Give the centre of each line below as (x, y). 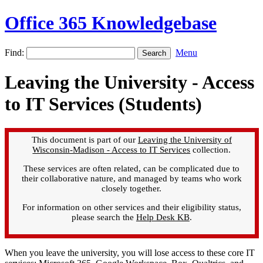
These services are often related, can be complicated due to (132, 168)
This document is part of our (85, 139)
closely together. (132, 188)
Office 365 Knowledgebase (111, 23)
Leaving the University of (185, 139)
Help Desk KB (163, 217)
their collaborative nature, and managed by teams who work (131, 178)
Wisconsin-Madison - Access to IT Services (112, 149)
